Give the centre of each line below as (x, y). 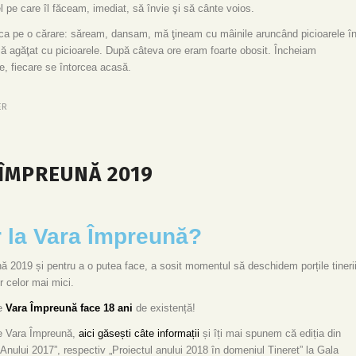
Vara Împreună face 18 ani (68, 308)
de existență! (166, 308)
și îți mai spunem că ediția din (270, 333)
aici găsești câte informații (139, 333)
